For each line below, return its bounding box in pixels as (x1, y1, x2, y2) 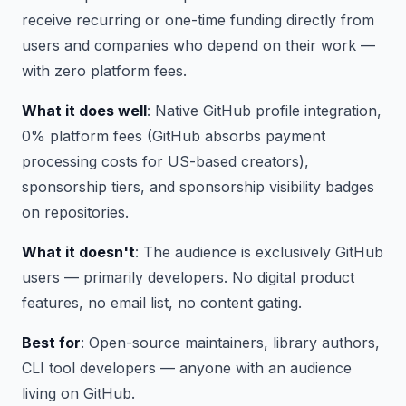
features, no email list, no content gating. (22, 294, 302, 312)
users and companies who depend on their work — (22, 36, 375, 54)
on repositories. (22, 203, 129, 221)
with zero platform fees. (22, 62, 187, 80)
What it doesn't (22, 243, 135, 261)
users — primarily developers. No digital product (22, 268, 354, 286)
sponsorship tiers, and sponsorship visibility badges (22, 178, 374, 196)
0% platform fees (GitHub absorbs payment (22, 127, 325, 145)
